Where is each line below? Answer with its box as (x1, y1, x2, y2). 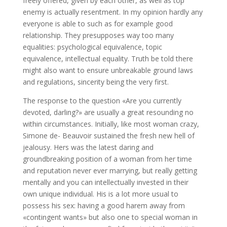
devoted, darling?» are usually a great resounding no (22, 107, 194, 117)
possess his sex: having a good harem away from (22, 201, 185, 210)
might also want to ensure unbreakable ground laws (22, 65, 193, 75)
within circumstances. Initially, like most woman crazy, (22, 119, 199, 129)
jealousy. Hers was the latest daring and (22, 142, 154, 152)
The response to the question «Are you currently (22, 96, 181, 105)
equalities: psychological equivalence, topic (22, 42, 162, 52)
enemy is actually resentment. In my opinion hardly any (22, 7, 203, 17)
